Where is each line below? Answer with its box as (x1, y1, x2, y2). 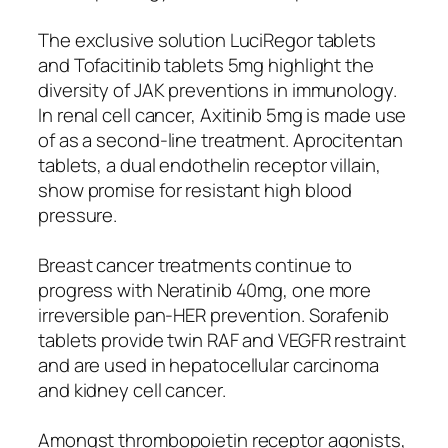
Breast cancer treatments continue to (38, 251, 353, 278)
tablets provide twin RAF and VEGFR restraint (38, 326, 406, 353)
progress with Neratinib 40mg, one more (38, 276, 372, 303)
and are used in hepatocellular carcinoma (38, 351, 379, 378)
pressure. (38, 201, 118, 228)
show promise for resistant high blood (38, 176, 353, 203)
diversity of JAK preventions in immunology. (38, 76, 397, 103)
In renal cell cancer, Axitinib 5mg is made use (38, 101, 407, 128)
